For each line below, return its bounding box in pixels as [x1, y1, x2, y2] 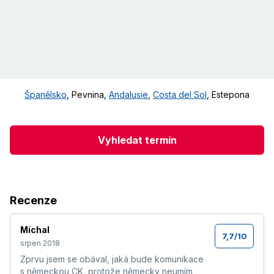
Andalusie [109, 89, 148, 100]
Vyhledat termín [97, 133, 177, 146]
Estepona [212, 89, 250, 100]
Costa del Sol [153, 89, 207, 100]
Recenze [10, 194, 57, 207]
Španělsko [24, 89, 67, 100]
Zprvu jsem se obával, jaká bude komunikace [20, 254, 204, 265]
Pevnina [72, 89, 104, 100]
